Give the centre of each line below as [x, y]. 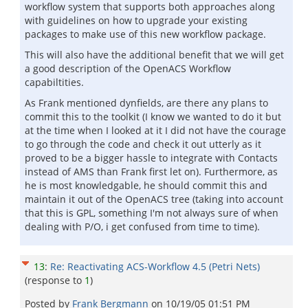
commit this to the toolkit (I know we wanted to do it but [153, 117]
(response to [55, 280]
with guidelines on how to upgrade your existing [136, 20]
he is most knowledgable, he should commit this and [146, 185]
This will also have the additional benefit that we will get [154, 55]
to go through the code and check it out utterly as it [143, 144]
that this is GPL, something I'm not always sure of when [152, 213]
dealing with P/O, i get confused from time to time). [142, 227]
